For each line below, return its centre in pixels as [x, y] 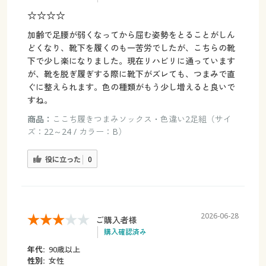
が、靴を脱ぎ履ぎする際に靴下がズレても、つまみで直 [131, 74]
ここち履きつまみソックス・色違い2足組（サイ [142, 119]
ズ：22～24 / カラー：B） [77, 131]
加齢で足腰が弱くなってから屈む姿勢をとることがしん [131, 34]
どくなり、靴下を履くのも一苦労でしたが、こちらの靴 [131, 47]
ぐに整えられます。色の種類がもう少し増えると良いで [131, 87]
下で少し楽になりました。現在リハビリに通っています [131, 61]
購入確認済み [125, 232]
